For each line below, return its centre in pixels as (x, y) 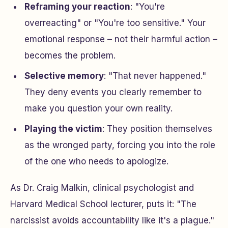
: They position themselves (157, 129)
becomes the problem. (70, 55)
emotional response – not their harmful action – (121, 39)
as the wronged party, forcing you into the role (120, 145)
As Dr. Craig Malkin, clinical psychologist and (102, 188)
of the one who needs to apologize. (96, 161)
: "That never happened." (155, 76)
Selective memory (64, 76)
